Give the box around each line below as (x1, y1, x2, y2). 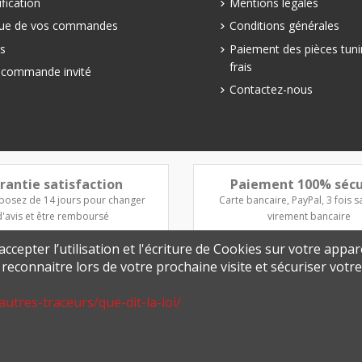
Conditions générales (229, 18, 339, 34)
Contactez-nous (229, 82, 313, 98)
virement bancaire (267, 209, 351, 224)
